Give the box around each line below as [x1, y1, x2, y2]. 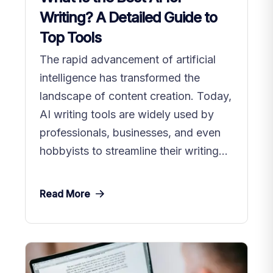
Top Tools [40, 29, 101, 47]
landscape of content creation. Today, [40, 90, 232, 103]
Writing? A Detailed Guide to [40, 9, 217, 27]
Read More [40, 188, 90, 200]
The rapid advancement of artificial [40, 53, 216, 66]
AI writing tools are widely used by [40, 108, 214, 121]
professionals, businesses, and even [40, 126, 221, 140]
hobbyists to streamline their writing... [40, 144, 228, 158]
